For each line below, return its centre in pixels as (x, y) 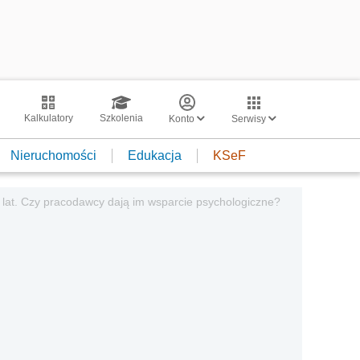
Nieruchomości (53, 155)
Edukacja (155, 155)
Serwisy (250, 119)
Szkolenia (121, 118)
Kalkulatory (48, 118)
